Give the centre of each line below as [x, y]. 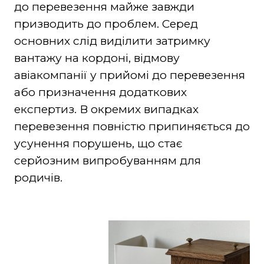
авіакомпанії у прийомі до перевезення [129, 75]
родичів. [38, 177]
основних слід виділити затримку [112, 41]
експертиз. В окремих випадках [106, 109]
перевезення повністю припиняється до [132, 126]
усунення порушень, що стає [98, 143]
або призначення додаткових [100, 92]
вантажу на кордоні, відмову [97, 58]
